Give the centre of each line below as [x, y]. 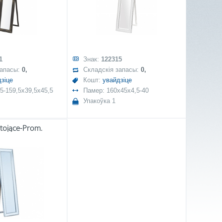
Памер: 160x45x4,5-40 [116, 90]
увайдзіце [117, 80]
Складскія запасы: [112, 70]
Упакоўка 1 [99, 101]
